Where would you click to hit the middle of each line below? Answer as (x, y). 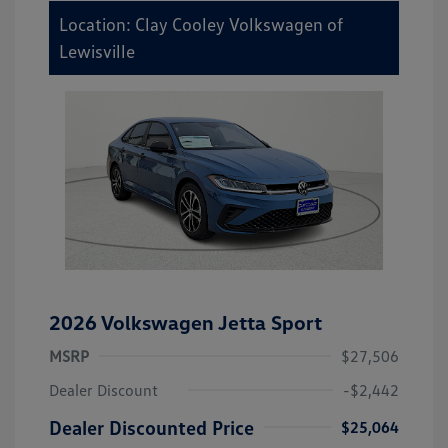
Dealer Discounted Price (151, 426)
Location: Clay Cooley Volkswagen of (201, 23)
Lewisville (97, 50)
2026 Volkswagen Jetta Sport (185, 321)
